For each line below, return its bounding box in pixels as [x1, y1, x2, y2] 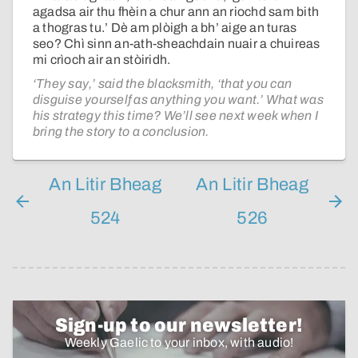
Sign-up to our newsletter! [54, 315, 304, 336]
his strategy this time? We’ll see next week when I [33, 109, 318, 123]
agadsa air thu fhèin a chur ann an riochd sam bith [33, 5, 319, 19]
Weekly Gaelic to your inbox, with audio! [64, 336, 294, 350]
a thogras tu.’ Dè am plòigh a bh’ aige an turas [33, 21, 297, 35]
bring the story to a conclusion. [33, 125, 209, 139]
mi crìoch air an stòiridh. [33, 53, 171, 67]
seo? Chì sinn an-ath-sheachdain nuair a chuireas [33, 37, 320, 51]
